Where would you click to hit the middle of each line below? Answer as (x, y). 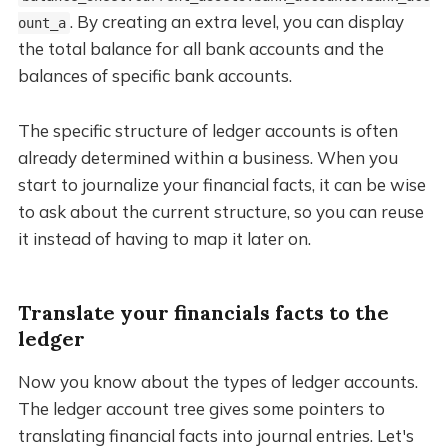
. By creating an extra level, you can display (236, 22)
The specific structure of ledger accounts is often (207, 131)
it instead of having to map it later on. (164, 239)
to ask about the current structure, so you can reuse (220, 212)
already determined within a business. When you (207, 158)
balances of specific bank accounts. (154, 76)
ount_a (41, 23)
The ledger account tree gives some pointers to (201, 409)
